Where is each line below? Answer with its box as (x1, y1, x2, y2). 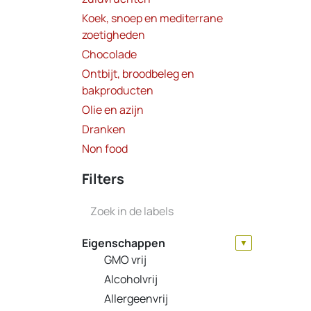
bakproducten (82, 82, 153, 98)
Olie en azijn (82, 101, 144, 117)
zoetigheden (82, 26, 145, 42)
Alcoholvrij (104, 271, 158, 287)
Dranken (82, 121, 126, 137)
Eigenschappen (82, 235, 165, 251)
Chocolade (82, 46, 137, 62)
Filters (82, 169, 124, 188)
